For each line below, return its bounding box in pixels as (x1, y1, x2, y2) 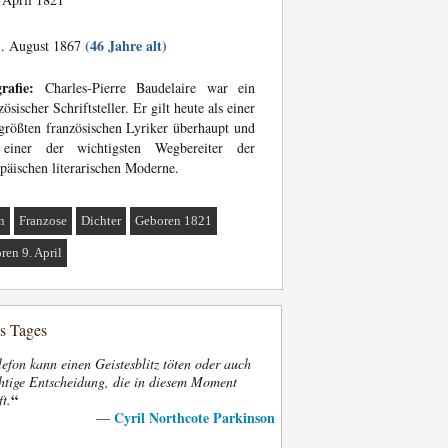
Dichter (81, 213, 122, 228)
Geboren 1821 (135, 213, 213, 228)
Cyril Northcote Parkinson (114, 407, 275, 428)
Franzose (19, 213, 68, 228)
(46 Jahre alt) (85, 35, 167, 56)
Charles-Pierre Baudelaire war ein (34, 78, 255, 97)
